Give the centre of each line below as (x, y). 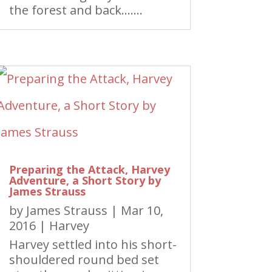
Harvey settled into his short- (93, 244)
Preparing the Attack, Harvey (89, 169)
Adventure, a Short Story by (85, 180)
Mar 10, (142, 210)
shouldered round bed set (84, 260)
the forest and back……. (76, 10)
